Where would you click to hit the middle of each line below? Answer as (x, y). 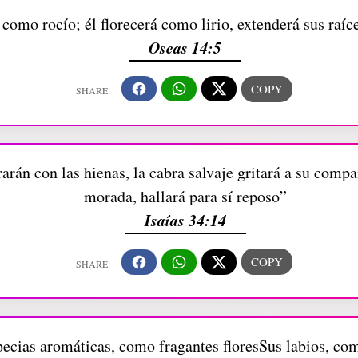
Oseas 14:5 (185, 47)
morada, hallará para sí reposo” (185, 197)
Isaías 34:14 (185, 220)
